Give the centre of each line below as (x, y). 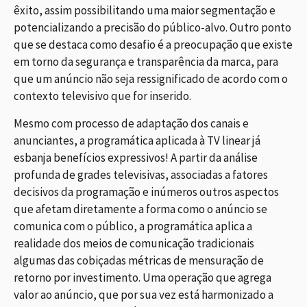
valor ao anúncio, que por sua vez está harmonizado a (144, 294)
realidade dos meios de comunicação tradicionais (134, 243)
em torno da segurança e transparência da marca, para (146, 62)
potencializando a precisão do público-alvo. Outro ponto (152, 28)
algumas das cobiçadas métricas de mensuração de (139, 260)
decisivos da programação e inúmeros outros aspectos (146, 192)
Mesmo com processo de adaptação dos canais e (131, 123)
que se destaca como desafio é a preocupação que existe (153, 45)
